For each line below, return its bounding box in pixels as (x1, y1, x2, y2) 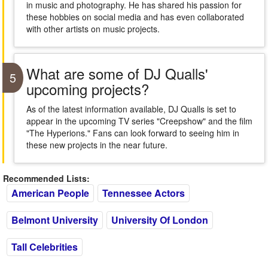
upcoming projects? (26, 78, 149, 99)
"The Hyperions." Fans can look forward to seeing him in (26, 127, 239, 139)
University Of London (111, 213, 208, 227)
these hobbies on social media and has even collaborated (26, 11, 244, 23)
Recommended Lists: (3, 172, 90, 184)
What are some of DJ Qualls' (26, 63, 208, 84)
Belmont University (11, 213, 98, 227)
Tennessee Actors (102, 186, 185, 200)
